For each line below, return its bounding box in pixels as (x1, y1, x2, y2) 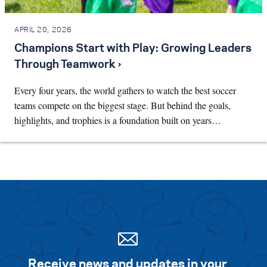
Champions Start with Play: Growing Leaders (14, 43, 252, 54)
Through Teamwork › (14, 59, 121, 70)
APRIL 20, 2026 (14, 27, 72, 34)
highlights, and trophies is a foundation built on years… (14, 113, 221, 126)
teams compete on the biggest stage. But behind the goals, (14, 98, 231, 111)
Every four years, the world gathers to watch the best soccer (14, 83, 236, 97)
